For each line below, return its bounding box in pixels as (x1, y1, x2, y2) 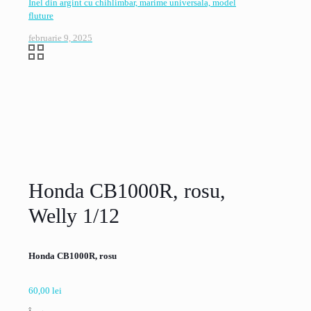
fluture (28, 10, 53, 21)
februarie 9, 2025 (28, 33, 92, 43)
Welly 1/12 (28, 204, 119, 228)
